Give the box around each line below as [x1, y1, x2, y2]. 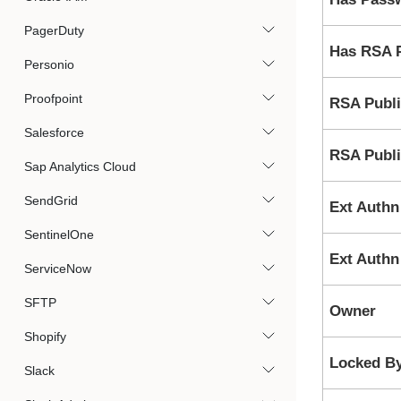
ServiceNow [24, 261, 91, 276]
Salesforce [24, 125, 84, 140]
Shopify [24, 329, 66, 344]
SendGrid [24, 193, 78, 208]
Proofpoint [24, 91, 82, 106]
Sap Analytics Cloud [24, 159, 136, 174]
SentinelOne [24, 227, 94, 242]
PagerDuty [24, 23, 84, 38]
